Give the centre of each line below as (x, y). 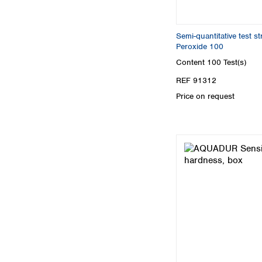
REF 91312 (196, 81)
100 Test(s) (227, 62)
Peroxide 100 (200, 46)
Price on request (205, 96)
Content (192, 62)
